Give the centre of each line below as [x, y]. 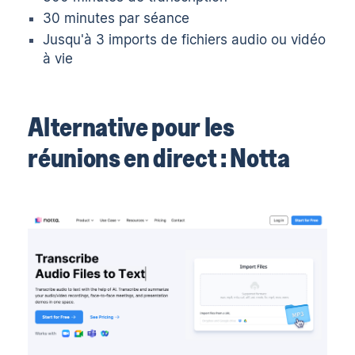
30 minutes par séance [116, 19]
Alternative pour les [131, 126]
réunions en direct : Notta [159, 157]
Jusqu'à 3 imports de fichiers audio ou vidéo [185, 40]
